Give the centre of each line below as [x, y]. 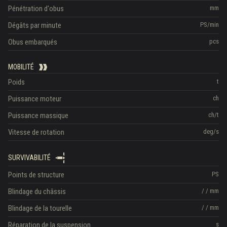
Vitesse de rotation [36, 132]
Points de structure [36, 175]
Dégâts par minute [35, 25]
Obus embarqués [33, 42]
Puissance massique [38, 115]
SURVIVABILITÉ [29, 158]
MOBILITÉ [21, 67]
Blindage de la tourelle [40, 208]
